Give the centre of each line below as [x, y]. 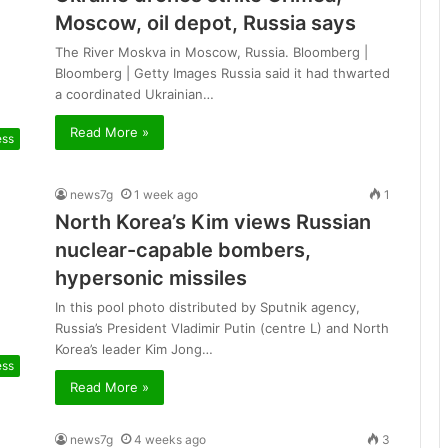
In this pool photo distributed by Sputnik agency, [207, 307]
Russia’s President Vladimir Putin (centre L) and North [222, 328]
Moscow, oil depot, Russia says [205, 23]
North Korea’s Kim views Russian [213, 222]
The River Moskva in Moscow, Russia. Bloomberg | [211, 52]
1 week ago [166, 195]
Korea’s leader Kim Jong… [134, 349]
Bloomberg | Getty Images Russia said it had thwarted [222, 73]
